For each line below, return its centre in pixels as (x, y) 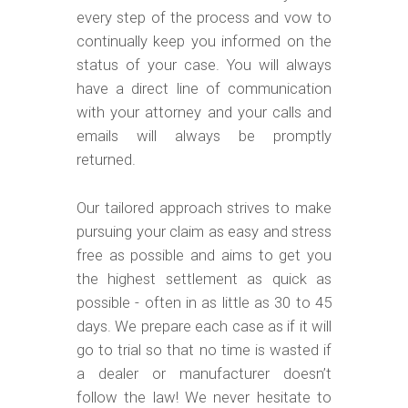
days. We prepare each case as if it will (204, 326)
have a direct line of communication (204, 89)
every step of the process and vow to (204, 18)
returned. (106, 160)
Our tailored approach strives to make (204, 208)
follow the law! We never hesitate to (204, 397)
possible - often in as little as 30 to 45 (204, 302)
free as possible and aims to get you (204, 255)
